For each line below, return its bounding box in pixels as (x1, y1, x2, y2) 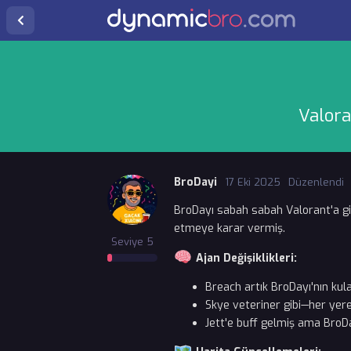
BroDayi (174, 174, 217, 190)
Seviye (111, 234, 143, 248)
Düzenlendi (288, 175, 344, 189)
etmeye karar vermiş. (174, 220, 285, 236)
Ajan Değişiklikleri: (192, 250, 297, 266)
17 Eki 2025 (225, 175, 280, 189)
